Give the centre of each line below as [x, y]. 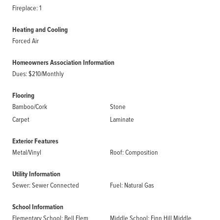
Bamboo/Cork [30, 106]
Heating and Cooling [40, 30]
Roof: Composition [134, 152]
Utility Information [36, 174]
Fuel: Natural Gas [132, 185]
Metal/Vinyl [27, 152]
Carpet [21, 119]
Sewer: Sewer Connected [46, 185]
